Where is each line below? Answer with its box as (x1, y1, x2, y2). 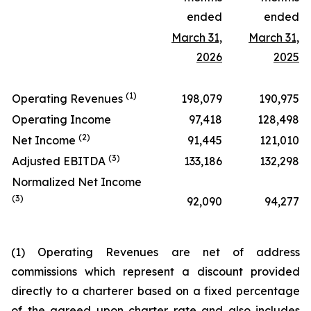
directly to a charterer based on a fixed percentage (11, 284, 300, 298)
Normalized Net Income (12, 175, 142, 189)
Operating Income (12, 112, 111, 126)
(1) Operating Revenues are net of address (11, 245, 300, 259)
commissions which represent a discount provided (11, 264, 300, 278)
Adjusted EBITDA (12, 154, 108, 168)
